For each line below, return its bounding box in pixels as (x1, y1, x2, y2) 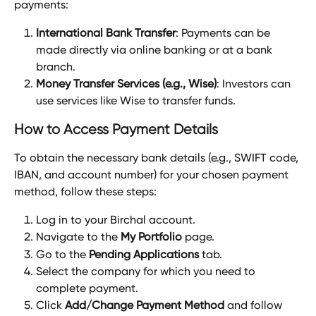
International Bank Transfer (36, 26, 176, 39)
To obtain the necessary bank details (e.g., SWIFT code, (14, 151, 301, 164)
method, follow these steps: (14, 185, 157, 198)
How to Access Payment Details (14, 121, 218, 138)
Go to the (36, 247, 89, 261)
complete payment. (36, 281, 138, 296)
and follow (224, 298, 285, 312)
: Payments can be (176, 26, 273, 39)
